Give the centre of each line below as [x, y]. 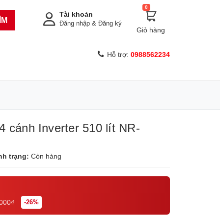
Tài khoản [76, 14]
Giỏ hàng [151, 30]
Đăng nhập [75, 23]
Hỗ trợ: [119, 55]
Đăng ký [110, 23]
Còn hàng [46, 156]
